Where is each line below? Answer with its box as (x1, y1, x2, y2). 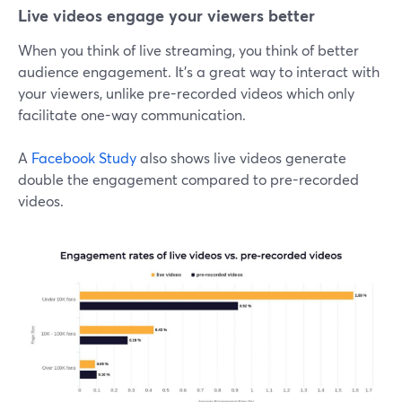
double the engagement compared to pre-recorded (18, 170, 359, 189)
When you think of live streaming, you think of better (18, 40, 359, 60)
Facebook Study (31, 148, 136, 168)
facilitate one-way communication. (18, 105, 246, 125)
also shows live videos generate (136, 148, 346, 168)
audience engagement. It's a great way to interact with (18, 62, 380, 82)
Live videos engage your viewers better (18, 4, 315, 27)
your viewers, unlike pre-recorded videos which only (18, 83, 354, 103)
